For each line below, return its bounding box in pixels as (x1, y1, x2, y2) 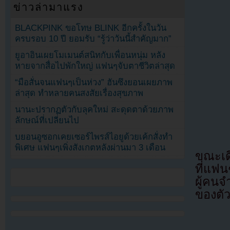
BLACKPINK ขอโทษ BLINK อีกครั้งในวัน (15, 23, 167, 33)
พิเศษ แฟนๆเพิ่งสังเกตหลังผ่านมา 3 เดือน (15, 142, 166, 152)
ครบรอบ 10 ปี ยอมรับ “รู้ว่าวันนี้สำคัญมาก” (15, 33, 172, 44)
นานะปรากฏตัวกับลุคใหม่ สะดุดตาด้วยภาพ (15, 104, 174, 114)
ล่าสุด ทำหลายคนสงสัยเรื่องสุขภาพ (15, 88, 144, 98)
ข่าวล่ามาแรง (13, 1, 84, 13)
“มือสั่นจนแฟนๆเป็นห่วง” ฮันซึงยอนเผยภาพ (15, 77, 173, 87)
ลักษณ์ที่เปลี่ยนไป (15, 115, 80, 125)
